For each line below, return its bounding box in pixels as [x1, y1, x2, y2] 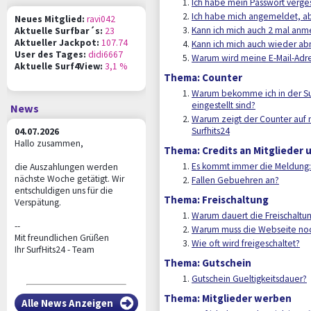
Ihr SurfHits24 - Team [15, 244, 94, 255]
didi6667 [88, 49, 123, 60]
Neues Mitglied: [15, 13, 87, 25]
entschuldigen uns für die [15, 185, 113, 196]
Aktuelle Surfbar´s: [15, 25, 105, 37]
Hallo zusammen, [15, 137, 83, 149]
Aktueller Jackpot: [15, 37, 101, 49]
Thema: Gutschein [164, 255, 251, 269]
